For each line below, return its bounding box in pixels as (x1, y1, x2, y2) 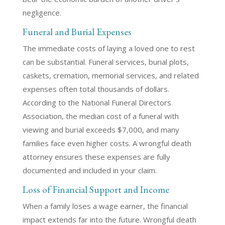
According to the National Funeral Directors (22, 97, 171, 107)
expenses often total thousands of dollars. (22, 84, 169, 94)
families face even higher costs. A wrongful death (22, 138, 191, 148)
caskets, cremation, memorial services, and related (22, 70, 199, 80)
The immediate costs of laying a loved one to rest (22, 43, 195, 53)
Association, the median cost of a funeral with (22, 111, 179, 121)
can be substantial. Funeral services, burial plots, (22, 57, 189, 67)
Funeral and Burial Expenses (22, 26, 132, 38)
